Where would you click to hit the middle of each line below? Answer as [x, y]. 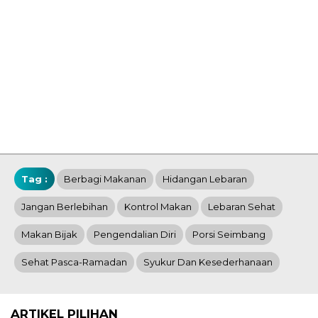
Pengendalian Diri [135, 235]
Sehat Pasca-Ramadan [74, 262]
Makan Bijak [49, 235]
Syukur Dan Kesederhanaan [208, 262]
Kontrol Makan [158, 207]
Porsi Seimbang [229, 235]
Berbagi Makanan [105, 179]
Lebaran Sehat [242, 207]
